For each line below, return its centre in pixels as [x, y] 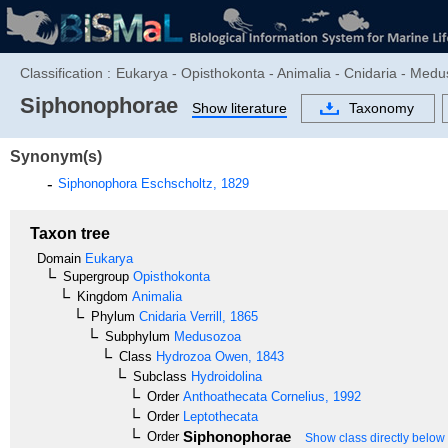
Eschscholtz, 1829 [193, 183]
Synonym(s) [56, 156]
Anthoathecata [223, 396]
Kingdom [102, 296]
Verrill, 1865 [222, 316]
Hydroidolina [224, 376]
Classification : [65, 73]
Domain [59, 258]
